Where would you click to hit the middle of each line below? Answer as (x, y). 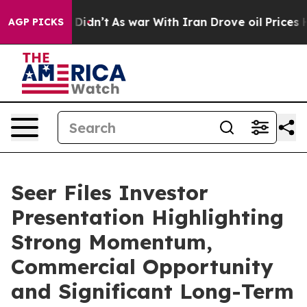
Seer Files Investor (110, 193)
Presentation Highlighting (147, 217)
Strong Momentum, (112, 242)
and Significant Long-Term (152, 291)
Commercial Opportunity (142, 267)
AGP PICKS (36, 22)
